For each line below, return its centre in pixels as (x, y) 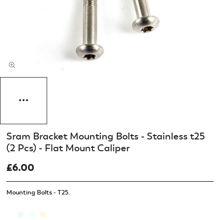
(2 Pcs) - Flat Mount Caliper (68, 148)
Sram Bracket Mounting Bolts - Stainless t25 (105, 136)
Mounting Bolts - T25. (38, 193)
